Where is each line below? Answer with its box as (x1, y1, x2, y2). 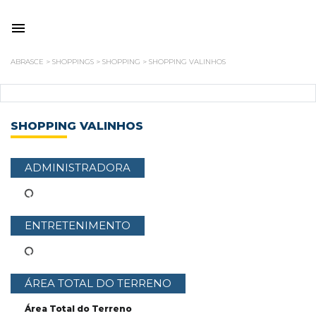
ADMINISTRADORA (25, 161, 130, 174)
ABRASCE (11, 57, 44, 66)
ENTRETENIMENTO (25, 219, 130, 232)
